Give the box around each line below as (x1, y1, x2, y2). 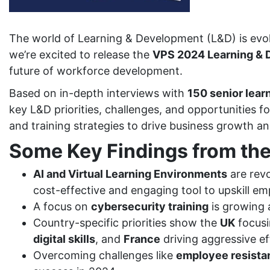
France (124, 233, 160, 245)
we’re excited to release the (9, 48, 152, 61)
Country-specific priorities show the (33, 216, 220, 229)
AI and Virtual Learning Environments (33, 168, 227, 180)
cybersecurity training (91, 200, 209, 213)
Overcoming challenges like (33, 249, 176, 262)
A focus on (33, 200, 91, 213)
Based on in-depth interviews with (9, 87, 187, 99)
